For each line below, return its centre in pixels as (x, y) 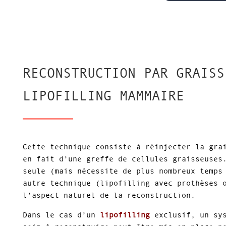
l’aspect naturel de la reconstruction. (109, 195)
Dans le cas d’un (61, 214)
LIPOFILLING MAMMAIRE (103, 96)
